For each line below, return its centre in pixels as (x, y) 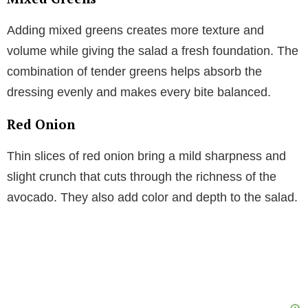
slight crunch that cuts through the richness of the (142, 177)
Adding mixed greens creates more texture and (135, 31)
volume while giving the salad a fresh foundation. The (153, 51)
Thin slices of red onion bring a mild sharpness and (146, 156)
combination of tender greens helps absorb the (134, 72)
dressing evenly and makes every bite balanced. (139, 92)
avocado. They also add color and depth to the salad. (152, 198)
